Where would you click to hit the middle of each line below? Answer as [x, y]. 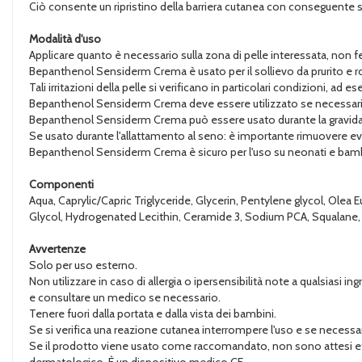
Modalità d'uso [65, 39]
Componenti [61, 184]
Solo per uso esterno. [83, 265]
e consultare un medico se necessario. [125, 297]
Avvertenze [57, 249]
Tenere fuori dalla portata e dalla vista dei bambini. [153, 314]
